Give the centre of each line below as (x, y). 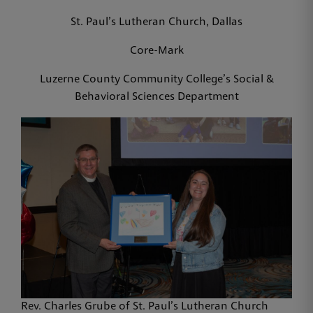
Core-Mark (156, 51)
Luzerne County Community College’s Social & (156, 80)
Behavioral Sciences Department (156, 97)
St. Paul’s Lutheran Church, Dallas (156, 23)
